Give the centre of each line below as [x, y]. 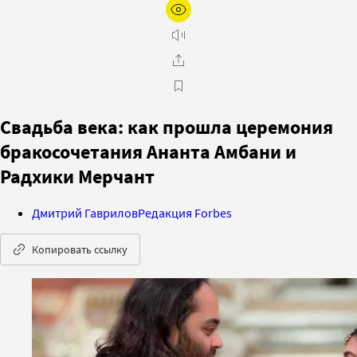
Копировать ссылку [80, 249]
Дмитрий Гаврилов [85, 212]
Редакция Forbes [185, 212]
